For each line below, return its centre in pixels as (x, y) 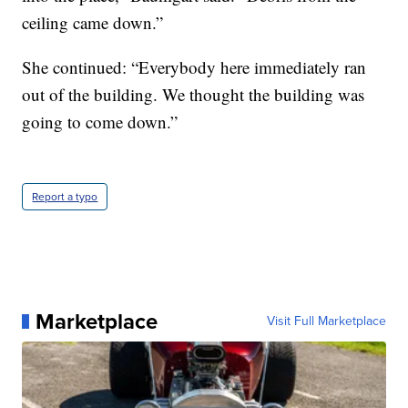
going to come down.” (100, 121)
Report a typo (65, 196)
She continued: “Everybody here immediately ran (194, 66)
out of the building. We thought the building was (194, 94)
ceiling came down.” (93, 22)
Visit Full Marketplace (326, 321)
